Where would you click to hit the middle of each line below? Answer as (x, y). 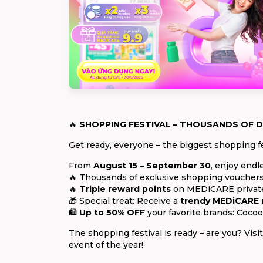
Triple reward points (125, 189)
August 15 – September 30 (152, 166)
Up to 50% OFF (112, 213)
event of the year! (106, 245)
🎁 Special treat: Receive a (124, 201)
